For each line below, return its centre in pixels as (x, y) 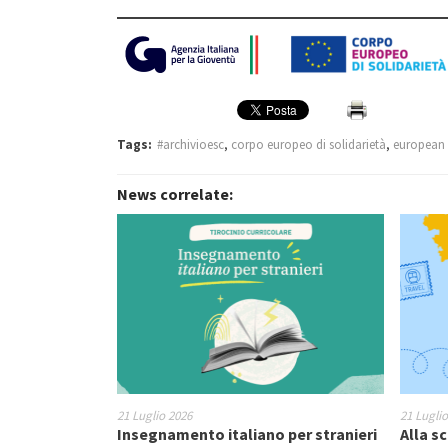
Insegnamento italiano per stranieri (247, 434)
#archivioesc (190, 144)
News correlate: (175, 194)
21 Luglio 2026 (154, 415)
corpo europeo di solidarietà (308, 144)
